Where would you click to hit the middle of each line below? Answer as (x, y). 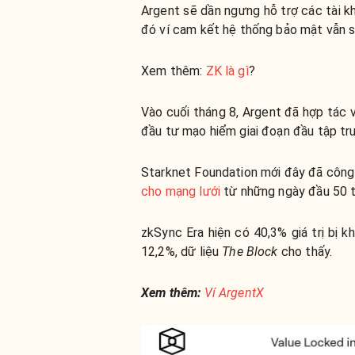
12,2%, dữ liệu (180, 252)
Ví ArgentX (234, 293)
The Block (248, 252)
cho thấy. (305, 252)
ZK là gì (227, 71)
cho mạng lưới (181, 191)
